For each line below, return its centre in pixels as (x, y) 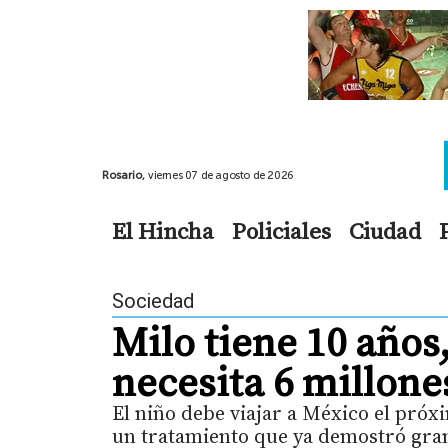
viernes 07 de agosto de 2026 (221, 175)
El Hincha (163, 230)
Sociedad (153, 300)
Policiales (281, 230)
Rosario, (125, 175)
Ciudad (385, 230)
